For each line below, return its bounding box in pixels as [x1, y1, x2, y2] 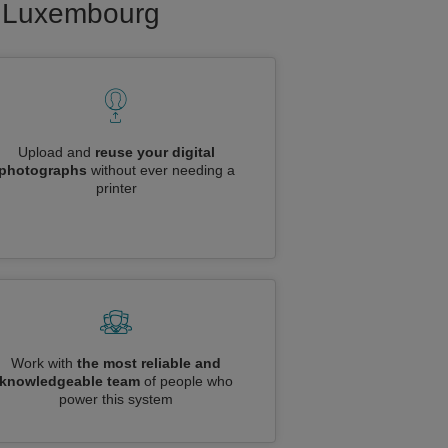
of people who [140, 373, 233, 389]
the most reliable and [77, 355, 221, 371]
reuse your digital [94, 144, 215, 160]
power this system [59, 391, 173, 407]
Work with [11, 355, 77, 371]
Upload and [17, 144, 95, 160]
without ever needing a [86, 162, 235, 178]
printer [95, 180, 137, 196]
